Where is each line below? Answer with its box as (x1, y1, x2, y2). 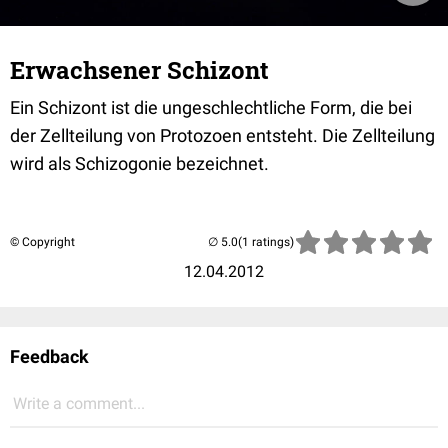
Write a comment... (13, 394, 145, 413)
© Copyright (10, 235, 75, 249)
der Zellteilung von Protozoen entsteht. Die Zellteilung (10, 125, 435, 146)
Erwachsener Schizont (10, 54, 269, 86)
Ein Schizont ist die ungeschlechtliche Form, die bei (10, 97, 412, 118)
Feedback (10, 346, 89, 367)
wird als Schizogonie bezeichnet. (10, 153, 269, 174)
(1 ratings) (238, 235, 294, 249)
